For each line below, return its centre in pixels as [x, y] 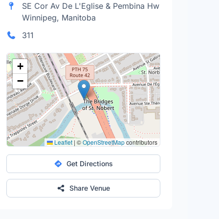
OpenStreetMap [103, 142]
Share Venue [89, 188]
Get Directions [89, 164]
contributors [141, 142]
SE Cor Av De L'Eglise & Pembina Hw [91, 6]
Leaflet [62, 142]
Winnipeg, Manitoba [59, 18]
